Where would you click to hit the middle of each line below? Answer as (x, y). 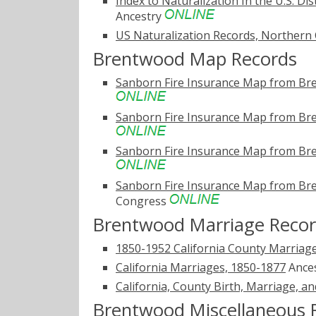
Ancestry (140, 16)
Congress (142, 201)
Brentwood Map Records (195, 59)
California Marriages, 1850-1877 (201, 268)
